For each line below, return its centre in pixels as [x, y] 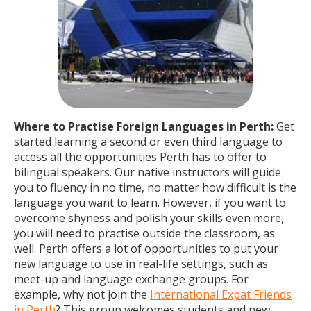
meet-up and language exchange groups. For [131, 279]
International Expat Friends [221, 294]
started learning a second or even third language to [148, 142]
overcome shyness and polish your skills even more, [149, 218]
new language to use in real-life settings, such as [141, 264]
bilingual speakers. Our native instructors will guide [148, 172]
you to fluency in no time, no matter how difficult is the [155, 187]
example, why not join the [82, 294]
